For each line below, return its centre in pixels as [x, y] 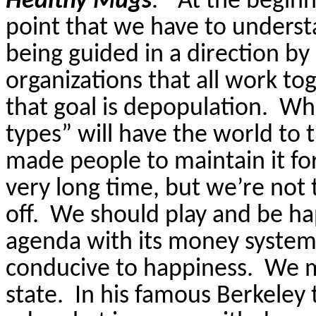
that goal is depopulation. [137, 108]
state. [35, 296]
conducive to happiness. [129, 269]
